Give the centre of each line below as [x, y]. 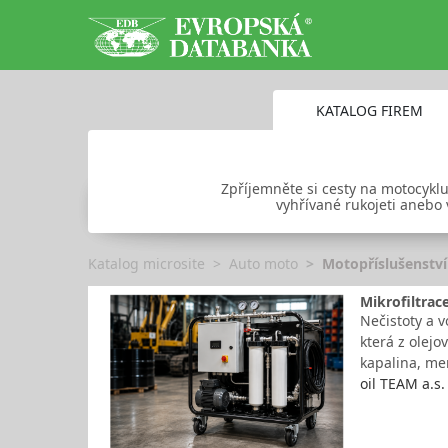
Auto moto [263, 263]
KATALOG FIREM [369, 110]
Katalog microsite [146, 263]
